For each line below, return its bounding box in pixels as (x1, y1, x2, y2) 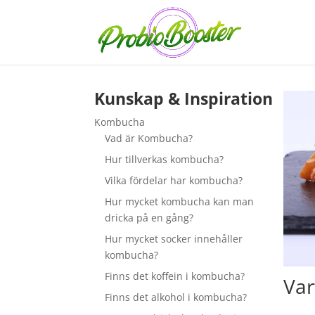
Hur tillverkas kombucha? (105, 153, 224, 166)
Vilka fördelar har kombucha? (105, 174, 243, 187)
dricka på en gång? (105, 211, 194, 224)
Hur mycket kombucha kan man (105, 195, 255, 208)
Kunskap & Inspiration (94, 87, 274, 110)
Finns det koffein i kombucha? (105, 269, 245, 283)
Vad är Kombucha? (105, 131, 193, 145)
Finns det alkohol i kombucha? (105, 290, 247, 304)
